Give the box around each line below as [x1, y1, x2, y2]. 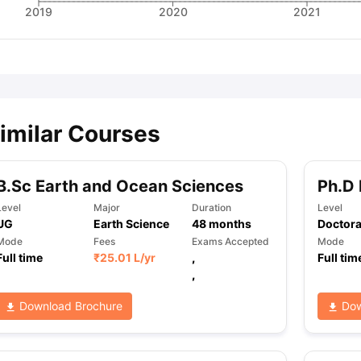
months [206, 217, 252, 230]
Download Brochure [16, 299, 122, 313]
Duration [192, 201, 232, 214]
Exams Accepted [192, 235, 270, 247]
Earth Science [93, 217, 170, 230]
